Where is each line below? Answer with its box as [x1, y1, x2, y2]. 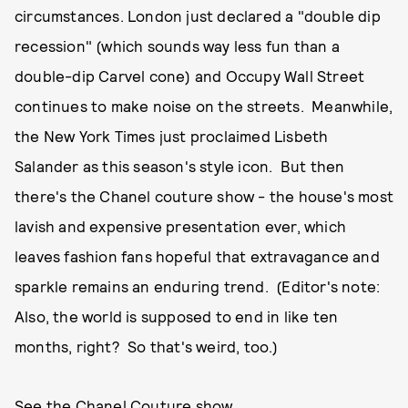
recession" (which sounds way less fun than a [15, 36, 340, 55]
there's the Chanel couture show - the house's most [15, 187, 394, 205]
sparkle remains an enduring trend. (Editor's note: [15, 277, 384, 295]
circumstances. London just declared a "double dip [15, 6, 381, 25]
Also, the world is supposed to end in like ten [15, 307, 339, 325]
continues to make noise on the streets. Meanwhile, [15, 97, 393, 115]
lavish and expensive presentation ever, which [15, 217, 347, 235]
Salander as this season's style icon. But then [15, 157, 345, 175]
